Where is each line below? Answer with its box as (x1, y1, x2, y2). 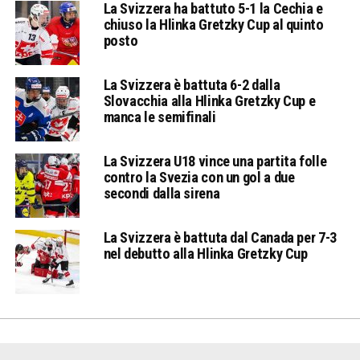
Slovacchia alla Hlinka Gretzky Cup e (103, 92, 316, 109)
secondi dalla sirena (103, 184, 220, 202)
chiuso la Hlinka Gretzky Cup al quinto (103, 15, 324, 33)
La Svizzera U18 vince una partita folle (103, 152, 327, 170)
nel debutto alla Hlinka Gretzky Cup (103, 244, 308, 262)
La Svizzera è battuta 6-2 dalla (103, 76, 280, 93)
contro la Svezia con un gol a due (103, 168, 295, 186)
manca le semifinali (103, 108, 216, 125)
